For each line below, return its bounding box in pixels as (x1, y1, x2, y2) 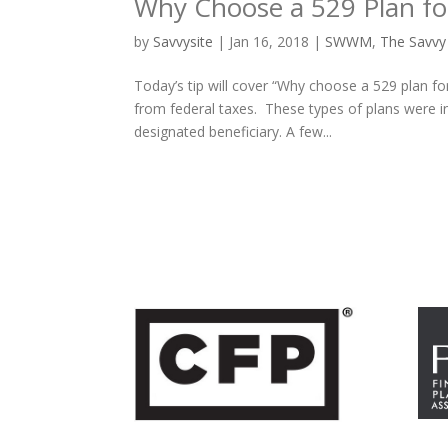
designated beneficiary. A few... (134, 122, 333, 142)
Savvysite (153, 32, 214, 52)
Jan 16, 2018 (229, 32, 310, 52)
